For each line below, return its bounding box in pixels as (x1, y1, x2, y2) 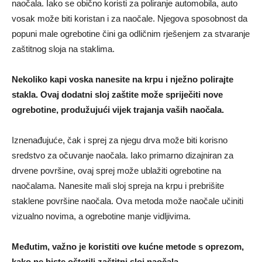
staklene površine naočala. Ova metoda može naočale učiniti (12, 195, 243, 206)
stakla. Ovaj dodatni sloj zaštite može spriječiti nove (12, 89, 223, 99)
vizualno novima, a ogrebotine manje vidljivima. (12, 211, 191, 221)
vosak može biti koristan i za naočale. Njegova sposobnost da (12, 13, 247, 23)
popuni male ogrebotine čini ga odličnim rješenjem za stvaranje (12, 28, 250, 39)
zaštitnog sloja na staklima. (12, 43, 115, 54)
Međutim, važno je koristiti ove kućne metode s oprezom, (12, 241, 244, 251)
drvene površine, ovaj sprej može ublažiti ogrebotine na (12, 165, 221, 175)
